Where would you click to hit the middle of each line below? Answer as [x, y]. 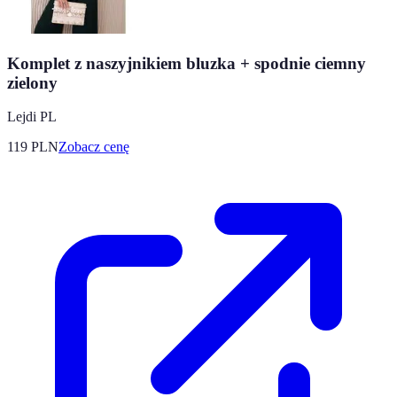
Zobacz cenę [94, 147]
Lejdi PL [32, 117]
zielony [32, 82]
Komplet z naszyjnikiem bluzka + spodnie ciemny [187, 63]
